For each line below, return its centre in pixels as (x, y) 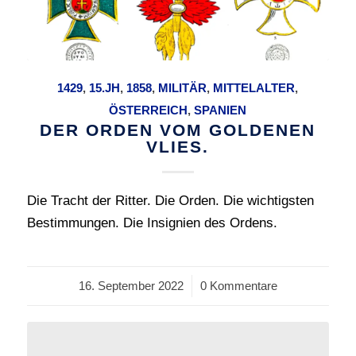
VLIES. (178, 146)
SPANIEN (221, 110)
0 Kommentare (238, 285)
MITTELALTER (254, 87)
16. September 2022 (131, 285)
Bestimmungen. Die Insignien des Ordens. (152, 222)
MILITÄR (183, 87)
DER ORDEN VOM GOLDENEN (178, 130)
